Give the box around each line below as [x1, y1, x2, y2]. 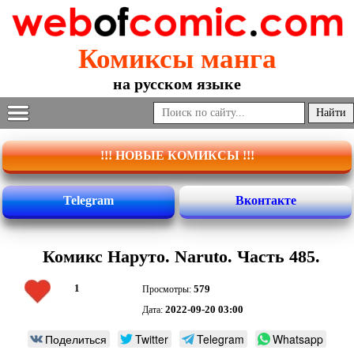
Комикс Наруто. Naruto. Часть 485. [42, 247, 320, 267]
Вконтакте [235, 194, 296, 208]
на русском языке [113, 75, 241, 93]
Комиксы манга [77, 43, 277, 75]
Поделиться [45, 331, 107, 348]
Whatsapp [273, 331, 323, 348]
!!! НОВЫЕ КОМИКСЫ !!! [100, 149, 254, 163]
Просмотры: [142, 284, 194, 296]
